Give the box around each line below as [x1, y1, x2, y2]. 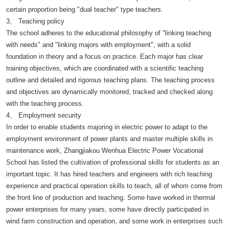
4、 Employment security [6, 111, 81, 119]
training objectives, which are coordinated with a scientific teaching [6, 64, 203, 72]
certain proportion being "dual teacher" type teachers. [6, 6, 163, 13]
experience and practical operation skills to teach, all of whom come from [6, 182, 222, 190]
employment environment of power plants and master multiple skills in [6, 135, 213, 143]
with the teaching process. [6, 100, 84, 107]
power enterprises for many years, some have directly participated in [6, 205, 209, 213]
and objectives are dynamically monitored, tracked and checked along [6, 88, 213, 96]
